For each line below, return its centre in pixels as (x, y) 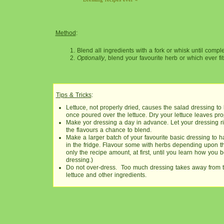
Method (65, 33)
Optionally (91, 58)
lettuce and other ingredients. (106, 175)
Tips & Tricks (73, 95)
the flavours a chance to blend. (108, 130)
